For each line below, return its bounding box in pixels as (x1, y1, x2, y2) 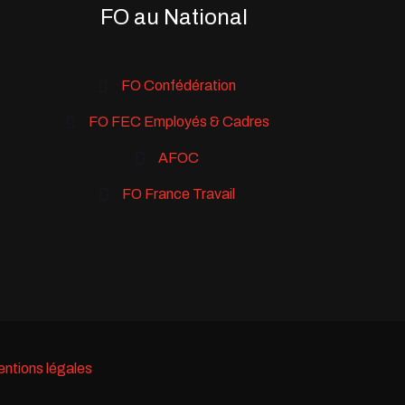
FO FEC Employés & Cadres (88, 114, 269, 130)
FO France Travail (122, 186, 236, 202)
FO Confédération (121, 78, 237, 94)
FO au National (100, 5, 249, 30)
